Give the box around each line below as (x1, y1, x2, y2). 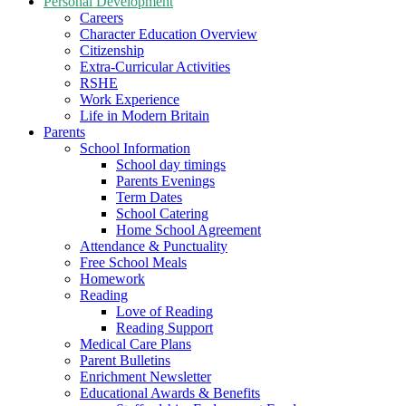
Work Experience (80, 91, 179, 107)
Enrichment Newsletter (80, 368, 211, 384)
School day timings (116, 156, 226, 172)
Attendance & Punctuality (80, 237, 227, 254)
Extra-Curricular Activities (80, 58, 230, 74)
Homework (80, 270, 145, 286)
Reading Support (116, 319, 213, 335)
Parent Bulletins (80, 352, 170, 368)
